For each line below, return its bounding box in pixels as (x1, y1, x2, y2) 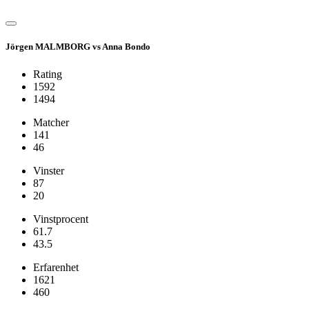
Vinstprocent (33, 212, 88, 225)
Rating (33, 68, 62, 80)
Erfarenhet (33, 261, 79, 273)
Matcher (33, 116, 69, 128)
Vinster (33, 164, 64, 177)
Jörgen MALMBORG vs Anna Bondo (6, 41, 150, 52)
